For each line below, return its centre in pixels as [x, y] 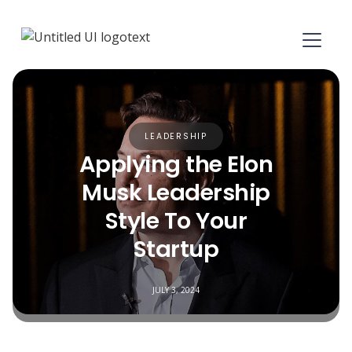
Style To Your [176, 221]
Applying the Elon [176, 164]
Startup [176, 249]
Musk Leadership [176, 192]
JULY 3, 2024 [176, 290]
